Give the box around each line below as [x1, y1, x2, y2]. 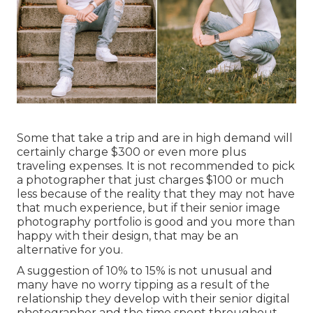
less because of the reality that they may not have [17, 187, 295, 201]
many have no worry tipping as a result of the [17, 277, 270, 291]
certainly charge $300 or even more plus [17, 145, 246, 159]
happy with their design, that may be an [17, 228, 238, 242]
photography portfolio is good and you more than [17, 214, 295, 228]
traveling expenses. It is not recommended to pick [17, 159, 295, 173]
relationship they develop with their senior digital [17, 291, 290, 305]
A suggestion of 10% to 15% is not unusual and [17, 263, 272, 277]
